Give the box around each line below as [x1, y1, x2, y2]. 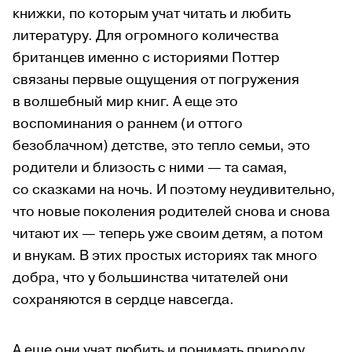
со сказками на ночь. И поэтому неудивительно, [13, 179, 335, 200]
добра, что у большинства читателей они [13, 267, 288, 288]
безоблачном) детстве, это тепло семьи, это [13, 135, 310, 156]
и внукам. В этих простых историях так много [13, 245, 317, 266]
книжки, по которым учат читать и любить [13, 3, 291, 24]
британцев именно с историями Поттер [13, 47, 280, 68]
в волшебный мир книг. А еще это [13, 91, 238, 112]
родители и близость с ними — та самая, [13, 157, 288, 178]
